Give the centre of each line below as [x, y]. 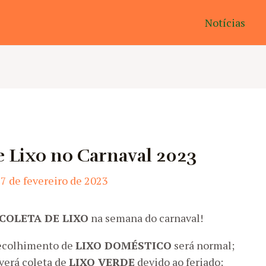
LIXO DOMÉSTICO [124, 246]
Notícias [225, 23]
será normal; [203, 246]
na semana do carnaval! [146, 218]
